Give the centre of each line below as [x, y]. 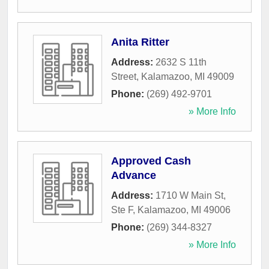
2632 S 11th [181, 62]
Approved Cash [151, 161]
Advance [134, 176]
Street [124, 77]
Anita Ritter [140, 42]
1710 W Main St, [191, 196]
